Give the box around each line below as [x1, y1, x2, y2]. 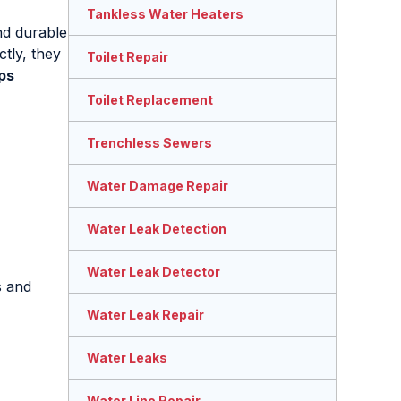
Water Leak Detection [87, 221, 226, 237]
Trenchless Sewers [87, 135, 212, 151]
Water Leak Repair [87, 307, 204, 323]
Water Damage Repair [87, 178, 228, 194]
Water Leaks [87, 350, 167, 366]
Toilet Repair [87, 49, 168, 65]
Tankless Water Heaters [87, 6, 243, 22]
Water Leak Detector [87, 264, 220, 280]
